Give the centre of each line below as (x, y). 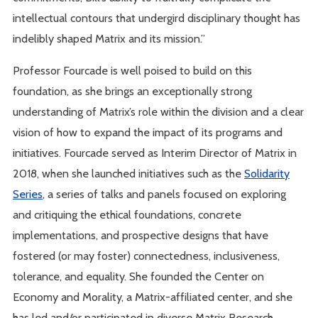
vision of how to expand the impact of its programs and (148, 132)
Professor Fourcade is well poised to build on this (133, 70)
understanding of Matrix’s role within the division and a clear (159, 111)
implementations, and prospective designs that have (141, 235)
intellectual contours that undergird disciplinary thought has (157, 17)
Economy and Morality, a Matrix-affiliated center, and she (153, 296)
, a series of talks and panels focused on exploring (165, 193)
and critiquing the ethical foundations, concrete (127, 214)
